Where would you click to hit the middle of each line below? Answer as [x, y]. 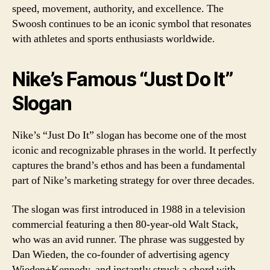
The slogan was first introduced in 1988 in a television [129, 209]
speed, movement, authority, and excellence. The [118, 9]
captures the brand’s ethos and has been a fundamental [129, 165]
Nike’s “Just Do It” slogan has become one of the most [129, 135]
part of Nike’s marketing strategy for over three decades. [133, 181]
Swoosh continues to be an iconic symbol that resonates [132, 24]
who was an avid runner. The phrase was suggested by [128, 239]
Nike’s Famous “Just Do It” [123, 79]
